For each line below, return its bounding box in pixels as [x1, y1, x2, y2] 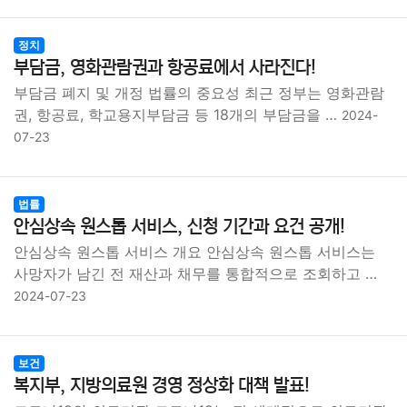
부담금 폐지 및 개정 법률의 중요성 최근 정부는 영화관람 [14, 84, 384, 102]
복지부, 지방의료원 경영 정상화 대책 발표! [14, 375, 310, 396]
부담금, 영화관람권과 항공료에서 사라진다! [14, 57, 316, 78]
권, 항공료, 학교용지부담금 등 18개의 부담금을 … [14, 105, 342, 124]
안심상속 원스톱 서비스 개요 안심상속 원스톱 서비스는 [14, 243, 375, 261]
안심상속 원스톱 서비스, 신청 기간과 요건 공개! [14, 216, 345, 237]
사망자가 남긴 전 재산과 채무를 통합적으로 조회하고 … [14, 264, 377, 283]
